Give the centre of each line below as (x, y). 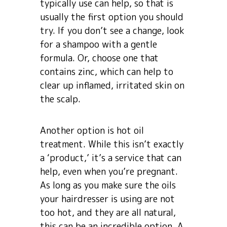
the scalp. (60, 99)
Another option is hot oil (92, 130)
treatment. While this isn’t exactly (112, 144)
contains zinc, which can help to (107, 72)
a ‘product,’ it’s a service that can (111, 158)
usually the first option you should (112, 17)
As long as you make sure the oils (108, 185)
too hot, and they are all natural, (108, 213)
